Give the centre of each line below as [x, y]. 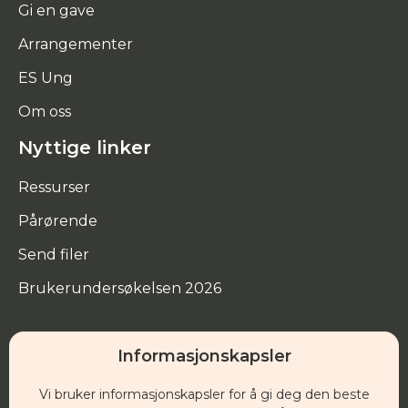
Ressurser [54, 187]
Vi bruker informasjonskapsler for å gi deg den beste [204, 394]
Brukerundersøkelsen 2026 [120, 288]
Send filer [54, 254]
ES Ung [46, 77]
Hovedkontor [82, 364]
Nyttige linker [85, 147]
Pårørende [58, 220]
